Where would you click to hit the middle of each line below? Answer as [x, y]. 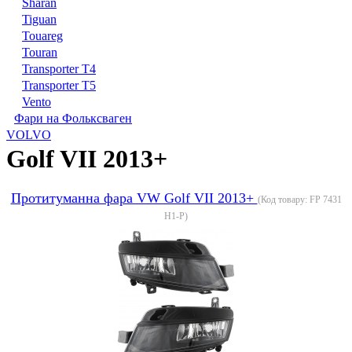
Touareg [42, 35]
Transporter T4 [59, 68]
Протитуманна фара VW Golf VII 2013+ [134, 198]
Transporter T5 [59, 85]
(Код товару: [283, 199]
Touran [40, 52]
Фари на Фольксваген [73, 118]
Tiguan [39, 19]
